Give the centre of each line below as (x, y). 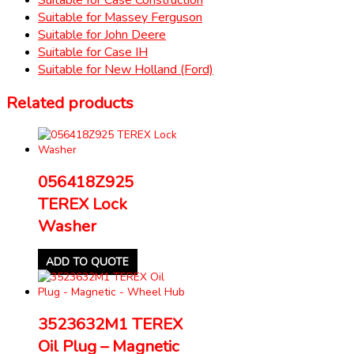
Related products (70, 102)
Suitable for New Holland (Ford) (126, 69)
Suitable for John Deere (102, 34)
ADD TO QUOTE (88, 262)
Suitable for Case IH (93, 52)
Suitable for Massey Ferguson (120, 17)
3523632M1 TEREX (110, 324)
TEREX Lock (83, 203)
